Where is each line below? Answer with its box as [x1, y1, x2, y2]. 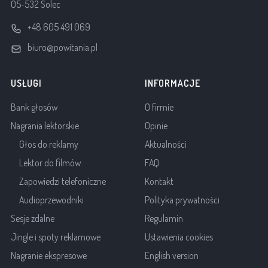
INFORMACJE [145, 77, 200, 90]
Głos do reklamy [19, 138, 78, 151]
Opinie [145, 120, 167, 132]
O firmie [145, 101, 173, 114]
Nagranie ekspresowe [11, 249, 87, 262]
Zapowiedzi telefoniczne [19, 175, 106, 188]
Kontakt [145, 175, 173, 188]
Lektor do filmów [19, 157, 81, 169]
